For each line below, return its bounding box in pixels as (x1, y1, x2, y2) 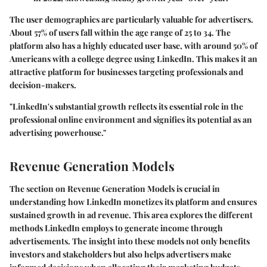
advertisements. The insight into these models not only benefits (10, 235, 250, 247)
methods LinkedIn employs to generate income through (10, 222, 223, 234)
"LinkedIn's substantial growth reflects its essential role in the (10, 101, 243, 113)
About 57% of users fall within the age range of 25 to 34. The (10, 27, 231, 39)
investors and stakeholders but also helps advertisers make (10, 248, 231, 260)
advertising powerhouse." (10, 127, 106, 139)
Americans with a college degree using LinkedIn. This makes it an (10, 53, 257, 65)
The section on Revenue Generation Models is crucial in (10, 182, 220, 194)
